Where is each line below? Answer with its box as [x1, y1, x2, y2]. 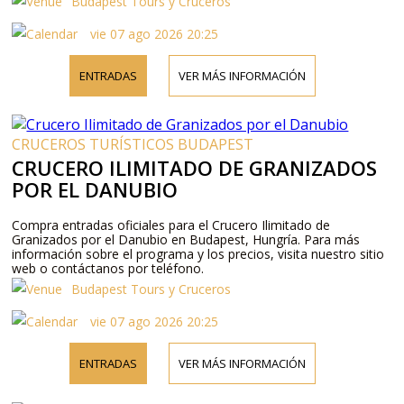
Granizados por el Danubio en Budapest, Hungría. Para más [12, 230, 361, 248]
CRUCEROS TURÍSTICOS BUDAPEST [12, 133, 254, 154]
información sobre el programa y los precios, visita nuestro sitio [12, 244, 385, 262]
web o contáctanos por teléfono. [12, 259, 205, 277]
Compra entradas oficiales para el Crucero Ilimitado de [12, 216, 331, 234]
